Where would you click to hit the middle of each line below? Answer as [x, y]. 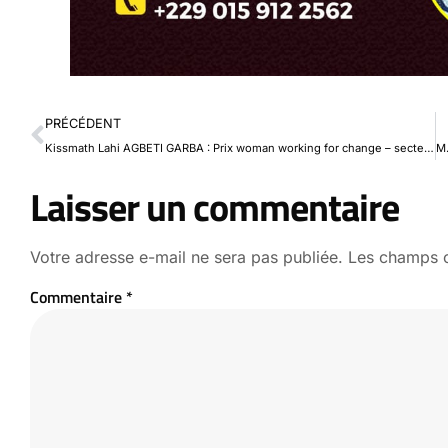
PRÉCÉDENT [83, 123]
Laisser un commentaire [214, 206]
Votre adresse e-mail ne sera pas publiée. [186, 256]
